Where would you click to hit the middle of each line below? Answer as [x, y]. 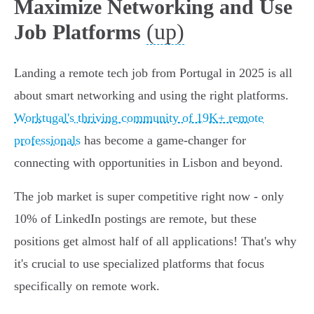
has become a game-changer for [163, 141]
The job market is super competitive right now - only [149, 197]
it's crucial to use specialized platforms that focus [139, 264]
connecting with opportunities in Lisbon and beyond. [149, 163]
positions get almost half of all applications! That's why [155, 241]
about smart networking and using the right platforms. [151, 96]
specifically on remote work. [87, 286]
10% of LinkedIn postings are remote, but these [135, 219]
